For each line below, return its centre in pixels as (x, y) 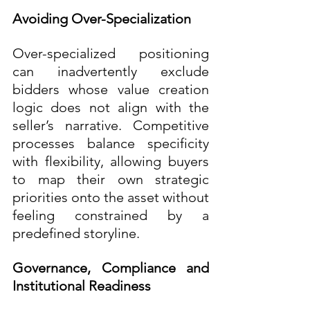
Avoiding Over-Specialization (102, 18)
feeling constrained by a (111, 215)
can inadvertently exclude (111, 71)
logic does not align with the (111, 107)
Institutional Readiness (82, 285)
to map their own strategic (111, 179)
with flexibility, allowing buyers (111, 161)
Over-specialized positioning (111, 53)
